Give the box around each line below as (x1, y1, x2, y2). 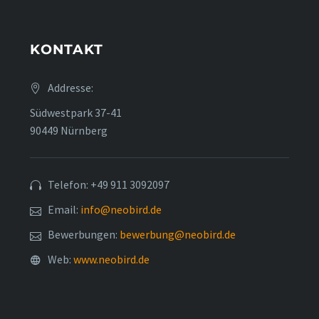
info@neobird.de (80, 202, 162, 217)
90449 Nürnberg (30, 123, 108, 138)
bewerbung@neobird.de (120, 227, 236, 242)
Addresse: (48, 80, 93, 95)
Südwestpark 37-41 (30, 105, 122, 120)
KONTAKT (30, 41, 103, 58)
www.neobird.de (73, 252, 150, 267)
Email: (48, 202, 80, 217)
